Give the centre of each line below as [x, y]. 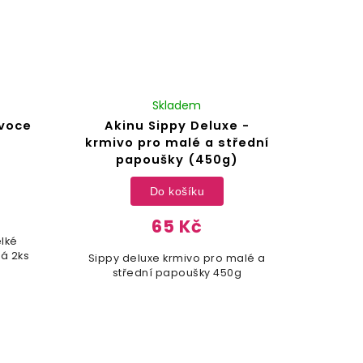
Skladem [177, 106]
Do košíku [177, 191]
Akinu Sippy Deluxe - [177, 126]
